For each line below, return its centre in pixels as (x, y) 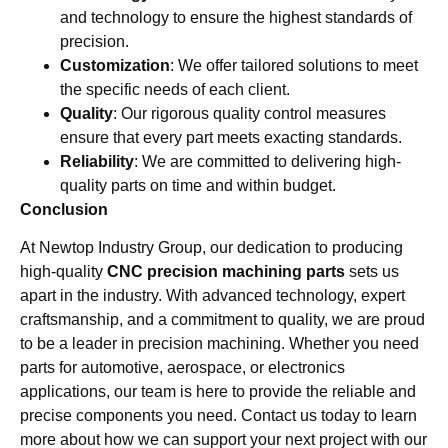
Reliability (97, 162)
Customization (115, 66)
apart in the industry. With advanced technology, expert (212, 296)
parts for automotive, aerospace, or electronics (182, 368)
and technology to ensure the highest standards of (236, 18)
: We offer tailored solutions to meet (294, 66)
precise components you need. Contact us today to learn (218, 416)
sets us (372, 272)
